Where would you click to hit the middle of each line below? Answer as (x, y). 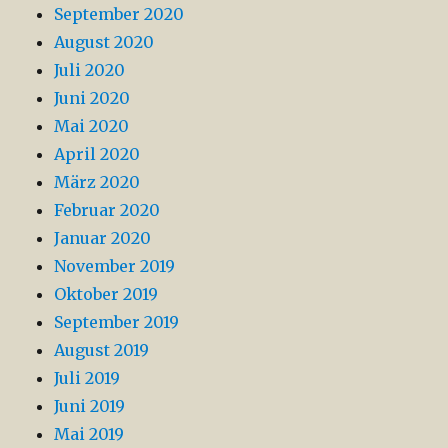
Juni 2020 (92, 97)
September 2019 (117, 321)
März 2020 (97, 181)
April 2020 (97, 153)
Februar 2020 (107, 209)
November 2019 (115, 265)
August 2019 (102, 349)
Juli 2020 (90, 69)
